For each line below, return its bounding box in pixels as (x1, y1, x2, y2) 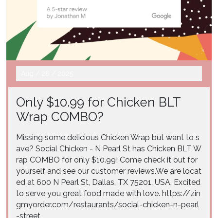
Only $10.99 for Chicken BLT (16, 94, 181, 109)
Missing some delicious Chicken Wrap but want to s (16, 132, 200, 142)
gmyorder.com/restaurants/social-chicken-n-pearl (16, 200, 199, 209)
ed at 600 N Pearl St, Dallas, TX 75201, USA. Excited (16, 177, 200, 187)
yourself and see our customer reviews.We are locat (16, 166, 201, 176)
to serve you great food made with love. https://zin (16, 188, 200, 198)
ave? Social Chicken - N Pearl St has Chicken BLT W (16, 144, 201, 153)
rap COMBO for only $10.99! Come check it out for (16, 155, 198, 164)
